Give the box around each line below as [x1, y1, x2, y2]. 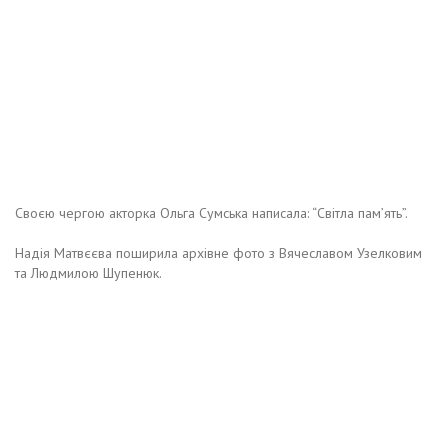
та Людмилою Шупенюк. [15, 263, 162, 282]
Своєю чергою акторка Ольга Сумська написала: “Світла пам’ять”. [15, 203, 408, 222]
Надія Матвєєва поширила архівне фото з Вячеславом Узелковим [15, 243, 422, 262]
